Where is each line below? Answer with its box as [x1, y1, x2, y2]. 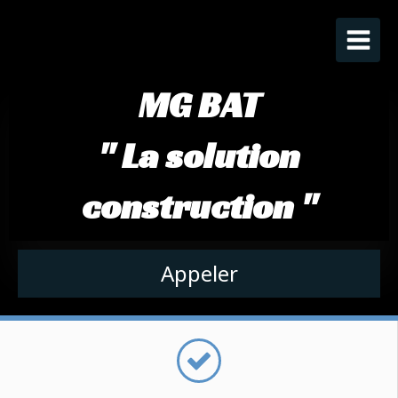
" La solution [98, 133, 300, 178]
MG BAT [138, 83, 260, 127]
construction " [81, 184, 317, 228]
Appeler [160, 259, 238, 288]
